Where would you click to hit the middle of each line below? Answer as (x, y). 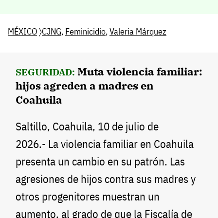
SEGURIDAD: (45, 72)
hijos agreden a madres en (85, 85)
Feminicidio (85, 31)
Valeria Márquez (138, 31)
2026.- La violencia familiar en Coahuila (105, 144)
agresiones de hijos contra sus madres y (106, 179)
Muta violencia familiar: (140, 71)
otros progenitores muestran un (88, 196)
